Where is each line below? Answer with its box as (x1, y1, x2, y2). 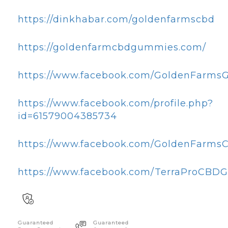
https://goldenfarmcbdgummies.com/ (18, 42, 206, 53)
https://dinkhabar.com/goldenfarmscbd (18, 14, 215, 25)
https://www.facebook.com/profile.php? (18, 98, 213, 109)
